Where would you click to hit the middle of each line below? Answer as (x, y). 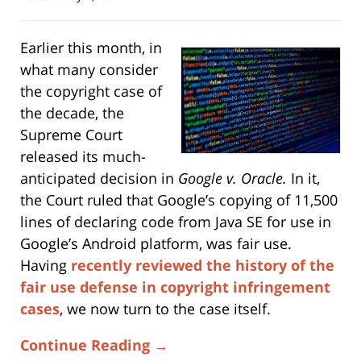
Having (46, 265)
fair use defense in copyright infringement (175, 286)
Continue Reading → (94, 344)
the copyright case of (91, 91)
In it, (303, 178)
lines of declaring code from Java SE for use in (176, 221)
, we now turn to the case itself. (165, 308)
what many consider (89, 69)
